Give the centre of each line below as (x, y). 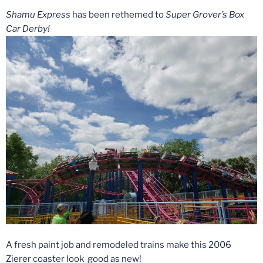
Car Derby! (28, 29)
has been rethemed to (119, 15)
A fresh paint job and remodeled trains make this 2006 (119, 245)
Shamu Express (39, 15)
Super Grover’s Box (205, 15)
